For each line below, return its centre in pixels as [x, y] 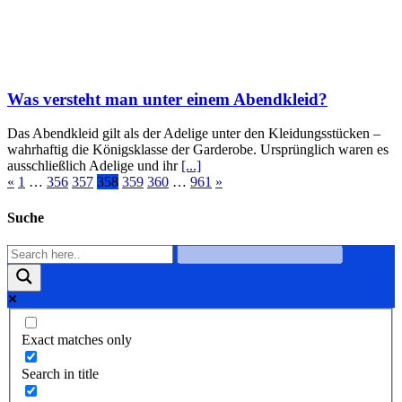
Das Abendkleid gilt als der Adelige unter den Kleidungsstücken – [194, 134]
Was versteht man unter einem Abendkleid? [167, 99]
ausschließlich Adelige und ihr [94, 166]
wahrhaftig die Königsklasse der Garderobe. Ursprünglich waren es [198, 150]
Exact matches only [77, 340]
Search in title [60, 374]
